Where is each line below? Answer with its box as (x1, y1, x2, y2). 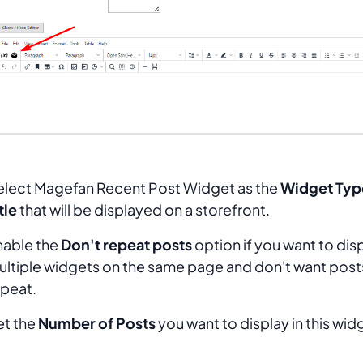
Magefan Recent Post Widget (34, 177, 235, 197)
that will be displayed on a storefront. (17, 199, 270, 219)
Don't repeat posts (61, 234, 192, 254)
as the (235, 177, 280, 197)
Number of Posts (38, 313, 156, 332)
